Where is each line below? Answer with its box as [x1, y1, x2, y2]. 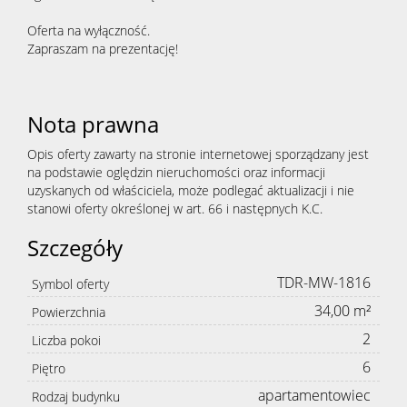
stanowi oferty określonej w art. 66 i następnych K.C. [27, 200, 323, 218]
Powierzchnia [32, 303, 105, 322]
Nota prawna [27, 109, 159, 140]
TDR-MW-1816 [277, 273, 371, 293]
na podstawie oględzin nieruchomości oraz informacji [27, 164, 325, 182]
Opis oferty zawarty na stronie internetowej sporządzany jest [27, 145, 369, 164]
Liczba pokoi [32, 332, 101, 350]
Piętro [32, 360, 65, 378]
